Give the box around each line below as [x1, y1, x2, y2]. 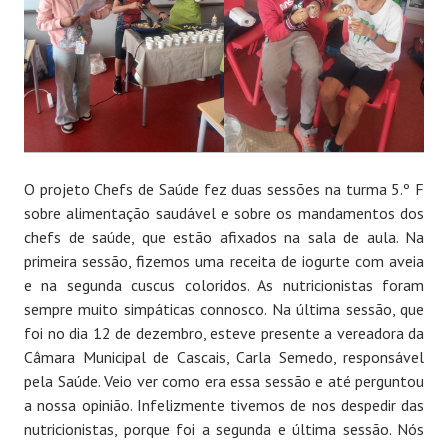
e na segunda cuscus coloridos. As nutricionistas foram [24, 275, 424, 296]
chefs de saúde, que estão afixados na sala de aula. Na [24, 227, 424, 248]
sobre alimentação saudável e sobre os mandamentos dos [24, 203, 424, 224]
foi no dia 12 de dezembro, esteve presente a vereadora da [24, 323, 424, 344]
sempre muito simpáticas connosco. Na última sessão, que [24, 299, 424, 320]
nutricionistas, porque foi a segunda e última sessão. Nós [24, 419, 424, 440]
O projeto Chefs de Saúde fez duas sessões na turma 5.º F [24, 179, 424, 200]
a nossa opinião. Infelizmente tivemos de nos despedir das [24, 395, 424, 416]
